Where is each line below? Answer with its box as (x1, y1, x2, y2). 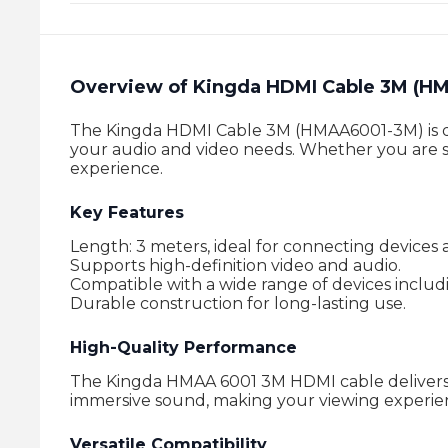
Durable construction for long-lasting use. (70, 294, 406, 313)
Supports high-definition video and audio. (70, 256, 401, 275)
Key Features (70, 203, 184, 222)
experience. (70, 159, 163, 178)
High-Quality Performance (70, 338, 297, 357)
